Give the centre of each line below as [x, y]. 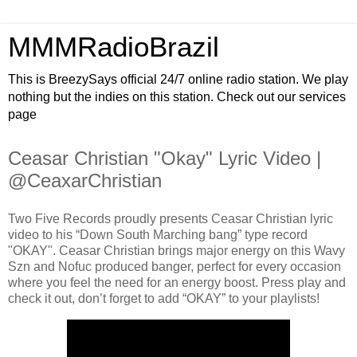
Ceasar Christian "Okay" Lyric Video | [165, 158]
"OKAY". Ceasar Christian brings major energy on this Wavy [177, 250]
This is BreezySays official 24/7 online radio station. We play [178, 79]
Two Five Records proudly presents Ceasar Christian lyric [171, 218]
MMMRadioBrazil [114, 47]
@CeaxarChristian [85, 180]
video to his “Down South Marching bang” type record [158, 234]
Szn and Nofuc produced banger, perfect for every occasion [175, 266]
